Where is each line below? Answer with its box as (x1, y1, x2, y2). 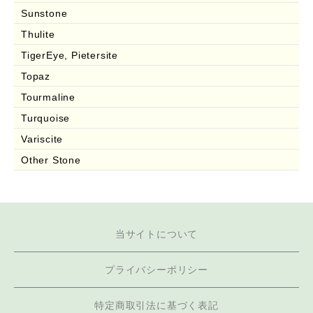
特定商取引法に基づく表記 (94, 299, 219, 311)
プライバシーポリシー (105, 263, 208, 275)
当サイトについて (115, 228, 198, 240)
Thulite (21, 28, 55, 40)
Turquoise (21, 112, 71, 124)
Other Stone (21, 154, 81, 166)
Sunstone (21, 7, 68, 19)
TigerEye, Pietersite (21, 49, 118, 61)
